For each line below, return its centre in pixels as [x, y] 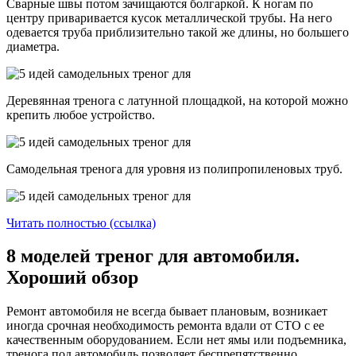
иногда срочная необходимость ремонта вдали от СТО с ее [165, 326]
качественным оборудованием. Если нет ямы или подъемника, [176, 340]
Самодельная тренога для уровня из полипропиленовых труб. [174, 168]
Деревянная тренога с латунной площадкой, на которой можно [177, 100]
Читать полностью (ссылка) [81, 222]
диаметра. [33, 46]
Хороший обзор [72, 278]
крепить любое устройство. [81, 114]
